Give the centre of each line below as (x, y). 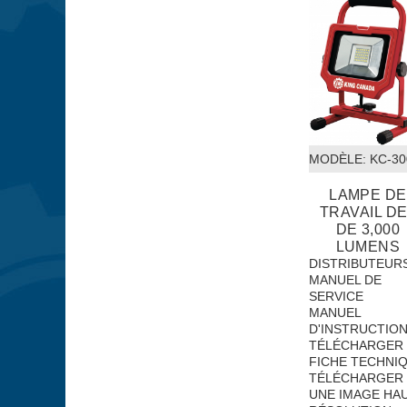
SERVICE (336, 296)
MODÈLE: (337, 159)
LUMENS (368, 246)
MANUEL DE (345, 279)
